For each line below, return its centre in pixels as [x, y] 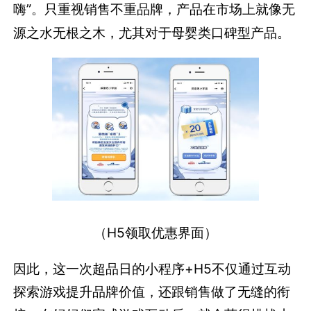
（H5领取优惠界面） [155, 232]
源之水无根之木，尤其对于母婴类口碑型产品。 [152, 32]
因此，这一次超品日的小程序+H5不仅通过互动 [152, 269]
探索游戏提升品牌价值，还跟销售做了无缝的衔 [152, 292]
